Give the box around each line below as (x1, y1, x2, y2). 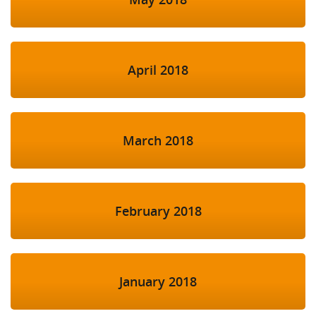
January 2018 (119, 273, 197, 291)
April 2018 (128, 61, 188, 79)
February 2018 (114, 202, 202, 220)
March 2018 (123, 132, 193, 150)
